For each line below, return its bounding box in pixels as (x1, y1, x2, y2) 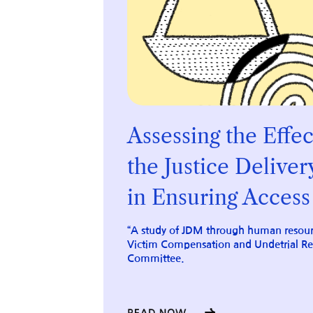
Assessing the (126, 123, 263, 150)
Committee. (126, 254, 184, 264)
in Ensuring (126, 184, 242, 211)
